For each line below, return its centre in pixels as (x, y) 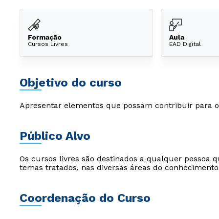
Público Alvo (55, 136)
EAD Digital (185, 44)
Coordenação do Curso (85, 198)
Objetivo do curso (71, 83)
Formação (45, 37)
